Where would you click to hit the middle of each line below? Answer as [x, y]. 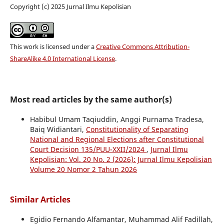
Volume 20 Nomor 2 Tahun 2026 [83, 169]
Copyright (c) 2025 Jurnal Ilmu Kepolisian [70, 6]
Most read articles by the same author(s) [91, 99]
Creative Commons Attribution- [142, 46]
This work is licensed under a [53, 46]
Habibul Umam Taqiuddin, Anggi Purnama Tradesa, [117, 119]
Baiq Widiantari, [58, 129]
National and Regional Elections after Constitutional [117, 139]
